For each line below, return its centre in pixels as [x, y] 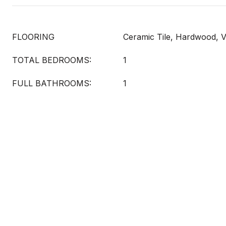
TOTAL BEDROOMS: [52, 60]
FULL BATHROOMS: [52, 83]
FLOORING [33, 37]
